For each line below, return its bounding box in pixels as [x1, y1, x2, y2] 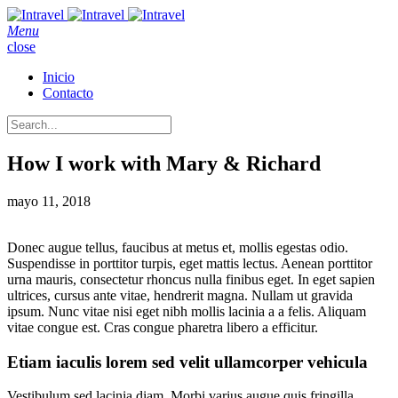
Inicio [43, 69, 75, 84]
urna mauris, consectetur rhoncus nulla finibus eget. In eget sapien [7, 271, 375, 287]
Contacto [43, 85, 93, 100]
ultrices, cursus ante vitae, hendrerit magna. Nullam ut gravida [7, 287, 353, 303]
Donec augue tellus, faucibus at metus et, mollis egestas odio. [7, 239, 348, 255]
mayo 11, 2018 [7, 193, 91, 209]
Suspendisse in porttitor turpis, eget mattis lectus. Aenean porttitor [7, 255, 372, 271]
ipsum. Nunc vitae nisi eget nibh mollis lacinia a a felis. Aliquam [7, 303, 366, 319]
